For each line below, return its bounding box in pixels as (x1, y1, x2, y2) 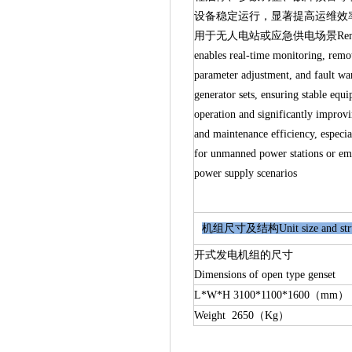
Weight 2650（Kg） (194, 309, 289, 321)
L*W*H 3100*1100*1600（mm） (194, 288, 349, 301)
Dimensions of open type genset (194, 268, 335, 280)
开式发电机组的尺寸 (194, 248, 293, 261)
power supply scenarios (194, 167, 297, 179)
